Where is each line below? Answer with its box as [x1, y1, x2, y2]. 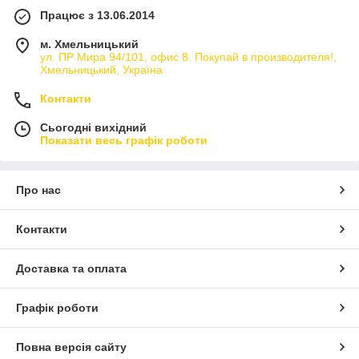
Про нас [16, 183, 61, 196]
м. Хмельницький [40, 37, 139, 50]
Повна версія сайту [16, 340, 127, 353]
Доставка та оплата [16, 261, 127, 275]
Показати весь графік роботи [40, 133, 208, 147]
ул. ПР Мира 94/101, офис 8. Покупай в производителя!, [40, 50, 337, 63]
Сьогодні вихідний [40, 120, 147, 134]
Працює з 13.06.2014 [40, 8, 155, 22]
